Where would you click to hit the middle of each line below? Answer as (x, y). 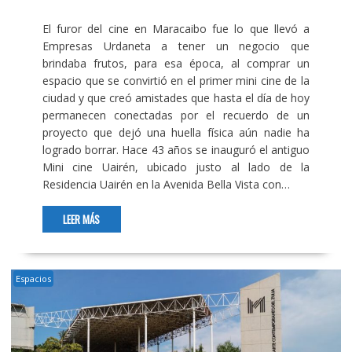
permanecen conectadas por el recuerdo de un (176, 115)
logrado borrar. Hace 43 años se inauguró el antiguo (176, 149)
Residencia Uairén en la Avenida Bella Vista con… (166, 184)
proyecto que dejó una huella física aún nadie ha (176, 132)
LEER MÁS (82, 219)
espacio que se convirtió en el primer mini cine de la (176, 80)
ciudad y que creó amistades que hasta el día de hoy (176, 97)
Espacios (33, 278)
